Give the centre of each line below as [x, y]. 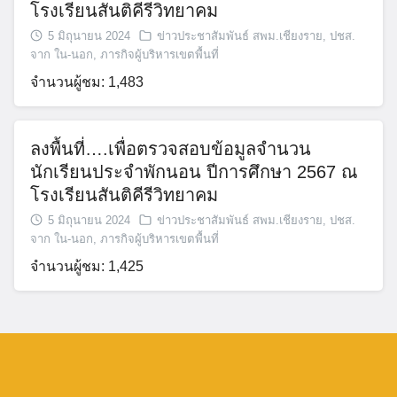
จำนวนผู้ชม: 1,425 [87, 266]
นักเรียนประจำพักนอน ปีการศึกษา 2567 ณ [194, 171]
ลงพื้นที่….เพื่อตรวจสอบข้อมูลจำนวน [171, 148]
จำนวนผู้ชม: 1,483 [87, 82]
